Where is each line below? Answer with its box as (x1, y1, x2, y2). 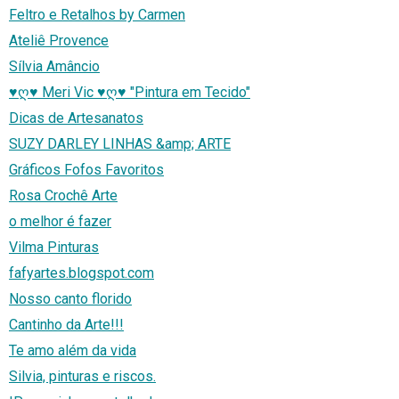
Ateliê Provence (9, 32, 109, 50)
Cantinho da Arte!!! (9, 316, 124, 334)
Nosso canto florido (9, 290, 132, 308)
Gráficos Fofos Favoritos (9, 161, 164, 179)
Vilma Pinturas (9, 239, 99, 256)
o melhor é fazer (9, 213, 111, 231)
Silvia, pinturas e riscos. (9, 368, 156, 386)
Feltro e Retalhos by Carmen (9, 6, 185, 24)
